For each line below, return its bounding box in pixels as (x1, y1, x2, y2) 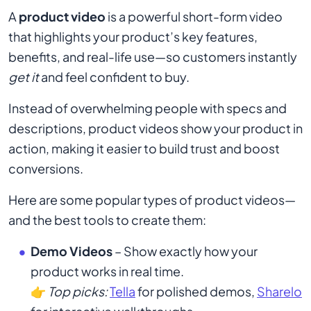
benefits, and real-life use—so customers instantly (8, 49, 297, 65)
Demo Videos (31, 243, 112, 260)
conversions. (8, 160, 83, 177)
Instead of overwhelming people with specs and (8, 100, 287, 117)
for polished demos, (135, 283, 257, 300)
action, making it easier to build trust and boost (8, 140, 280, 157)
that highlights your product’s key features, (8, 28, 258, 45)
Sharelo (257, 283, 302, 300)
